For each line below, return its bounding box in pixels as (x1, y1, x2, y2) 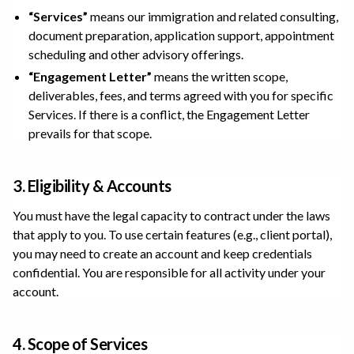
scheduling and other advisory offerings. (28, 47, 243, 62)
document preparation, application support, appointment (28, 28, 334, 43)
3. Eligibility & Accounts (13, 176, 171, 195)
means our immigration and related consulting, (88, 9, 338, 24)
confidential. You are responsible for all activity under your (13, 265, 326, 280)
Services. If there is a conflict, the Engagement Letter (28, 107, 310, 122)
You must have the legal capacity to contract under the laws (13, 208, 330, 223)
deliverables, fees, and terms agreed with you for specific (28, 88, 333, 103)
